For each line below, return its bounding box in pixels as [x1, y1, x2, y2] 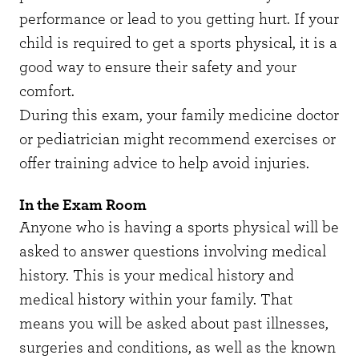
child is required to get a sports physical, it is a [19, 35, 337, 52]
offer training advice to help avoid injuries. [19, 155, 309, 172]
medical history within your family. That [19, 292, 292, 309]
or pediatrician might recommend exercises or [19, 131, 336, 148]
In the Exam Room [19, 197, 147, 214]
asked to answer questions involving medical [19, 244, 326, 260]
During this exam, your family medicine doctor [19, 107, 339, 124]
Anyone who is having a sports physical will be [19, 220, 339, 236]
